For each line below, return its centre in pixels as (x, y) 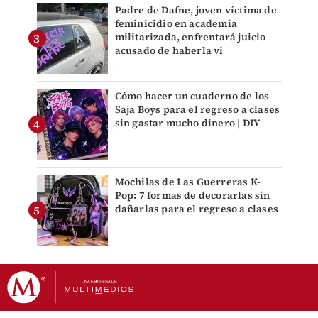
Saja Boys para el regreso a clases (197, 109)
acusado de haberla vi (169, 50)
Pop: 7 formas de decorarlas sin (192, 195)
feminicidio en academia (176, 23)
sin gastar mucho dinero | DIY (187, 122)
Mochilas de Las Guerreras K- (188, 181)
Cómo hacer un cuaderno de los (192, 95)
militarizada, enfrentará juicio (190, 37)
